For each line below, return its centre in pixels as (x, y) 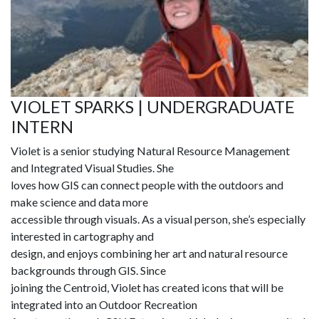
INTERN (42, 127)
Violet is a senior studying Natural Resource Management (150, 151)
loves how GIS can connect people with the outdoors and (147, 185)
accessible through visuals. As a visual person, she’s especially (158, 219)
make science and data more (79, 202)
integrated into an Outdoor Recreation (104, 305)
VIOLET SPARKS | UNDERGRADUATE (153, 107)
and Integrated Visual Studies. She (92, 168)
